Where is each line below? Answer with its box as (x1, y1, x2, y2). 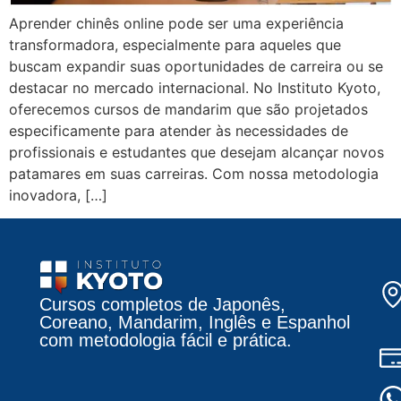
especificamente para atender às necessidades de (9, 122, 348, 141)
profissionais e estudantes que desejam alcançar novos (9, 143, 384, 162)
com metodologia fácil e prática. (39, 330, 292, 351)
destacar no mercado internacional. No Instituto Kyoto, (9, 79, 380, 98)
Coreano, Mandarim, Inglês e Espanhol (39, 312, 350, 333)
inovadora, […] (9, 186, 107, 205)
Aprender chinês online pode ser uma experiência (9, 14, 344, 33)
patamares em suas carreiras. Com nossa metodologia (9, 165, 379, 183)
